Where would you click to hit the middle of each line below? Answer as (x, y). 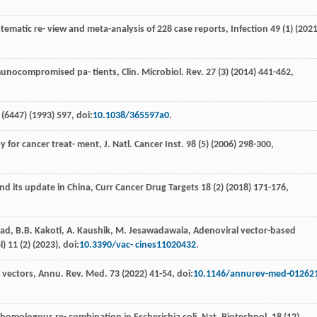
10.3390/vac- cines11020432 (138, 246)
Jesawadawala (158, 231)
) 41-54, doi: (169, 275)
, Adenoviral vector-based (242, 231)
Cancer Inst (158, 145)
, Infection (248, 30)
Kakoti (48, 231)
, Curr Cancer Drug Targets (146, 188)
